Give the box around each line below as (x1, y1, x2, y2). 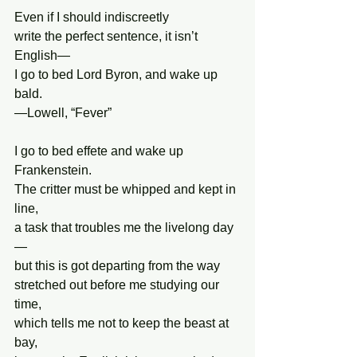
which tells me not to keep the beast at (14, 316, 232, 330)
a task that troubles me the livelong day (14, 221, 233, 234)
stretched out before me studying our (14, 278, 222, 292)
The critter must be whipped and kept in (14, 182, 239, 196)
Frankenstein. (14, 163, 92, 177)
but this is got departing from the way (14, 259, 223, 273)
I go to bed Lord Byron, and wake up (14, 68, 221, 81)
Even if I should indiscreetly (14, 10, 169, 24)
